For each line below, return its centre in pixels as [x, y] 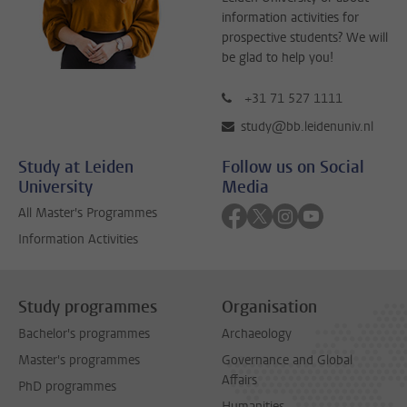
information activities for [290, 18]
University [55, 187]
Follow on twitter [316, 213]
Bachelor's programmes [84, 333]
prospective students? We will [305, 38]
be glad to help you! [278, 58]
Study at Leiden [76, 167]
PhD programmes [67, 387]
